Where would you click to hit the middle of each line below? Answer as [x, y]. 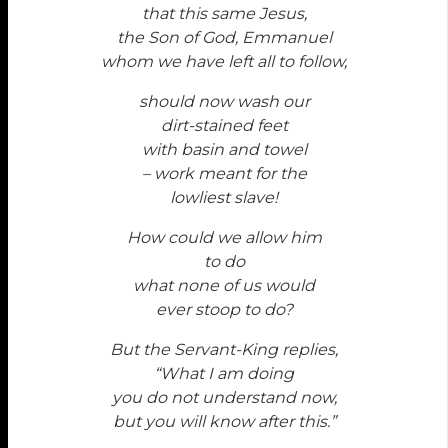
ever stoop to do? [224, 310]
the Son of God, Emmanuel [224, 38]
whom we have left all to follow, [224, 62]
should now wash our [224, 102]
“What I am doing [224, 374]
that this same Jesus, [224, 14]
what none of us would [224, 286]
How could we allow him [224, 238]
